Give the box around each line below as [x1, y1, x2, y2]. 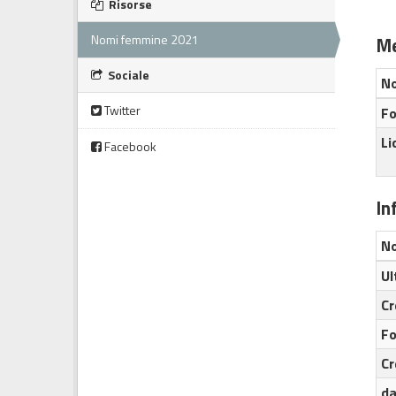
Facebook [102, 137, 156, 156]
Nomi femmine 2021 [91, 30, 199, 49]
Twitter [102, 101, 141, 119]
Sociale [105, 65, 149, 84]
